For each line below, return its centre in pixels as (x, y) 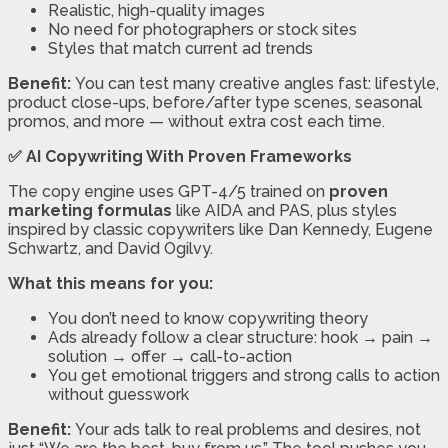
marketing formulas (90, 211)
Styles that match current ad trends (180, 49)
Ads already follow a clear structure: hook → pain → (240, 338)
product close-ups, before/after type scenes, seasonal (215, 103)
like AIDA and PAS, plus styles (284, 211)
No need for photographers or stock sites (202, 30)
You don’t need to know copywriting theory (208, 319)
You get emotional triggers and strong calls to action (244, 376)
